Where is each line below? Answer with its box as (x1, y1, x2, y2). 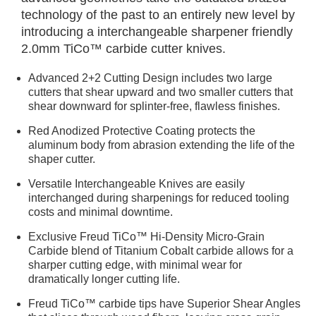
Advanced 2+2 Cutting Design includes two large (28, 72, 272, 84)
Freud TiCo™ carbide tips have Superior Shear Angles (28, 298, 300, 310)
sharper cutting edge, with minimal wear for (28, 259, 242, 271)
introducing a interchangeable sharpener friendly (21, 25, 293, 39)
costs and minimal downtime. (28, 206, 173, 218)
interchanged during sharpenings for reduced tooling (28, 192, 289, 204)
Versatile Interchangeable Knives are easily (28, 178, 245, 190)
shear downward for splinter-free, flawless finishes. (28, 100, 280, 112)
